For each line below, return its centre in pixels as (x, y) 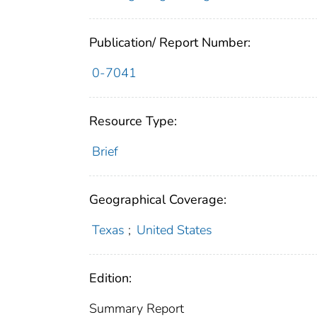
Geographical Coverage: (158, 199)
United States (175, 230)
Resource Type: (133, 121)
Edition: (110, 278)
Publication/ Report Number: (170, 42)
